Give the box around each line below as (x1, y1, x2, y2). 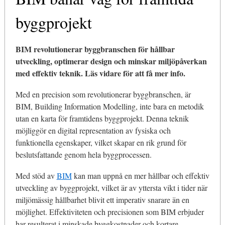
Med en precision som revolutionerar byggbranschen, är (15, 89, 191, 100)
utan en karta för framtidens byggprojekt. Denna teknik (15, 113, 189, 124)
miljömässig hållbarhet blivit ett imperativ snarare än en (15, 194, 189, 205)
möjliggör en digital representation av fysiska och (15, 125, 171, 136)
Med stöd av (15, 170, 57, 181)
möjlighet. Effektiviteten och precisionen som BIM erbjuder (15, 206, 204, 217)
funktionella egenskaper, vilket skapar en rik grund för (15, 137, 186, 148)
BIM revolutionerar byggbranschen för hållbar (15, 43, 175, 55)
